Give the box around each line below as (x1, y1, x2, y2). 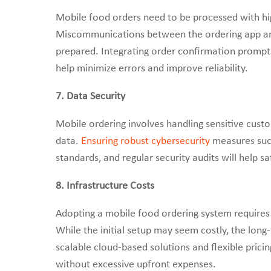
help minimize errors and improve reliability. (56, 63, 248, 74)
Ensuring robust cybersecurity (81, 135, 210, 147)
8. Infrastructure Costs (56, 180, 154, 192)
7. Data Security (56, 91, 125, 102)
